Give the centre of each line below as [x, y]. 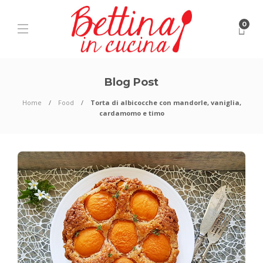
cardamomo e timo [131, 113]
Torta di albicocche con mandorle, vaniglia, [166, 102]
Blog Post [131, 82]
